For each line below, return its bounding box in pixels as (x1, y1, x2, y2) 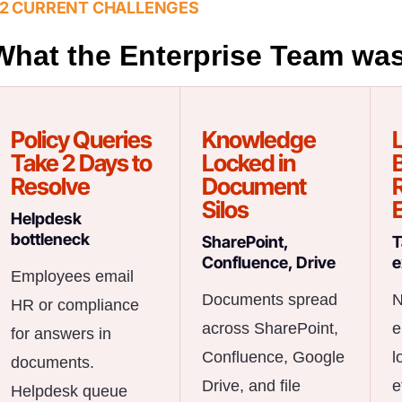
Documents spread (201, 290, 337, 309)
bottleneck (11, 229, 90, 249)
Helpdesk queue (11, 381, 127, 400)
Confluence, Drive (201, 252, 336, 272)
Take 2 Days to (11, 148, 152, 177)
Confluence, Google (201, 347, 345, 366)
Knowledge (201, 125, 316, 153)
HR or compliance (11, 295, 139, 314)
